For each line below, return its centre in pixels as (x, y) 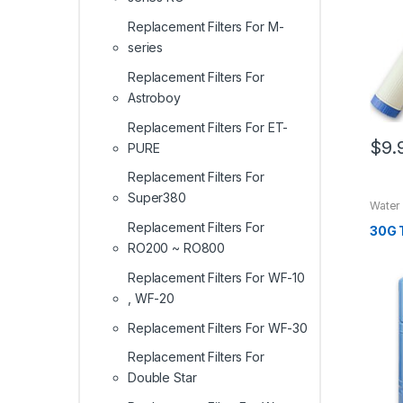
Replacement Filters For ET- (208, 127)
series (146, 47)
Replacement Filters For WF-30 (218, 327)
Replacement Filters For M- (206, 27)
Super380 (157, 198)
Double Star (162, 378)
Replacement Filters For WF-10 (216, 277)
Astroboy (154, 97)
